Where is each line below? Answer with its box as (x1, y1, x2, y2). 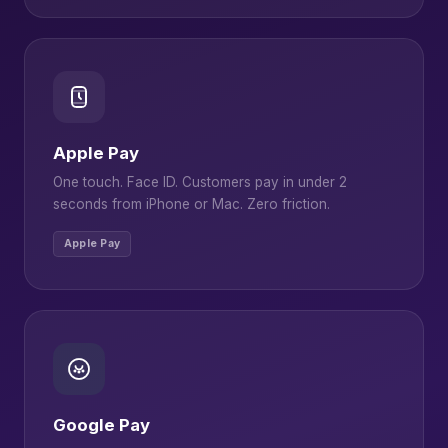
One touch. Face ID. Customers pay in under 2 (53, 173, 347, 190)
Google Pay (53, 414, 150, 435)
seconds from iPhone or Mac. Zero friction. (53, 195, 330, 212)
